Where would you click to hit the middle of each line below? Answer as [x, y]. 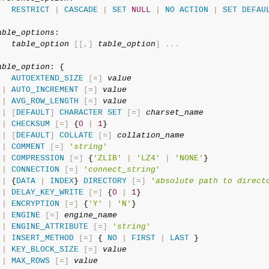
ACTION [194, 10]
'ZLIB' [107, 158]
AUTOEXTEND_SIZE [47, 78]
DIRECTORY [105, 181]
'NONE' [189, 158]
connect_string [122, 170]
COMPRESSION [38, 158]
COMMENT [28, 147]
